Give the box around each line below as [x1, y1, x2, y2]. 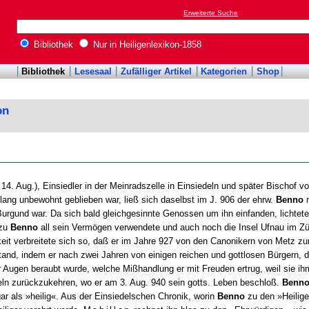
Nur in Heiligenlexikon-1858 [90, 39, 201, 50]
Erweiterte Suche [183, 9, 238, 17]
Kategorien [201, 66, 248, 77]
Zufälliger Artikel [121, 66, 192, 77]
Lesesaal [74, 66, 112, 77]
